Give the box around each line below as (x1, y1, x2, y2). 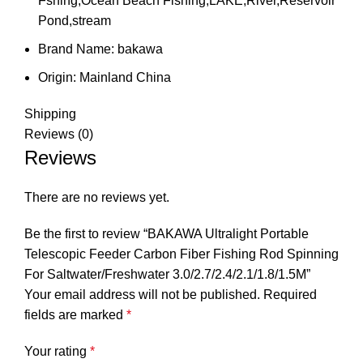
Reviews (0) (24, 127, 93, 142)
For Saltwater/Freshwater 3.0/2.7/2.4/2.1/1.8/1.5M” (24, 267, 310, 282)
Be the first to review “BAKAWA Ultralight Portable (24, 227, 309, 241)
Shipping (24, 107, 76, 122)
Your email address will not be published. (24, 288, 260, 302)
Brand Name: (38, 42, 117, 57)
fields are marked (24, 308, 126, 322)
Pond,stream (38, 14, 111, 28)
